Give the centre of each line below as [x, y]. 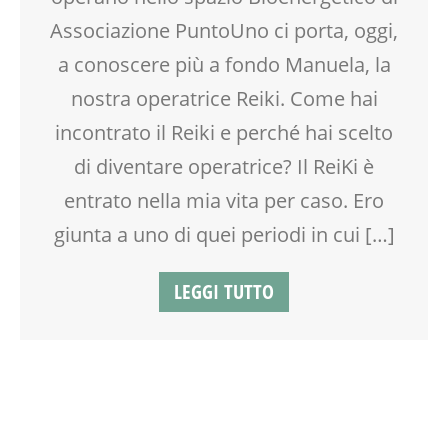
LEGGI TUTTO [224, 292]
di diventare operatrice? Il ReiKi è [224, 167]
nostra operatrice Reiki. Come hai [224, 99]
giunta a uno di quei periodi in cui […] [224, 235]
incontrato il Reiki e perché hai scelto [224, 133]
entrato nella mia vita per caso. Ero [224, 201]
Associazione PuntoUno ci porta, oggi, [224, 31]
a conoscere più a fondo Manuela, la [224, 65]
